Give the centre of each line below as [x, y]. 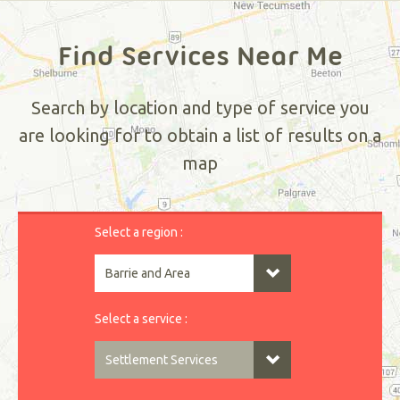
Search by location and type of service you [200, 107]
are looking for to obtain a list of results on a [200, 135]
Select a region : [138, 232]
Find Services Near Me [200, 55]
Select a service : [141, 318]
